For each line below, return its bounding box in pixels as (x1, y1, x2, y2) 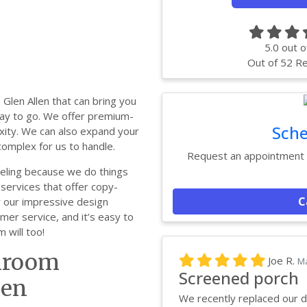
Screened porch (179, 266, 299, 289)
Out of (247, 55, 280, 69)
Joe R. (268, 253, 297, 267)
